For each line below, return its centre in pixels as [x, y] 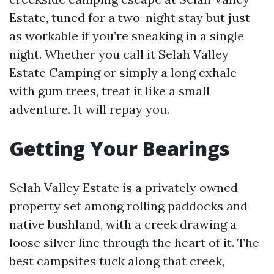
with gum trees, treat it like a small [109, 91]
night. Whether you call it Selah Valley [119, 54]
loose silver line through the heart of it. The [134, 243]
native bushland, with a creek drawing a [123, 224]
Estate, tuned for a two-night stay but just [130, 17]
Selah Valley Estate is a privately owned [124, 187]
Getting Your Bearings [119, 148]
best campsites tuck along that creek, [117, 261]
